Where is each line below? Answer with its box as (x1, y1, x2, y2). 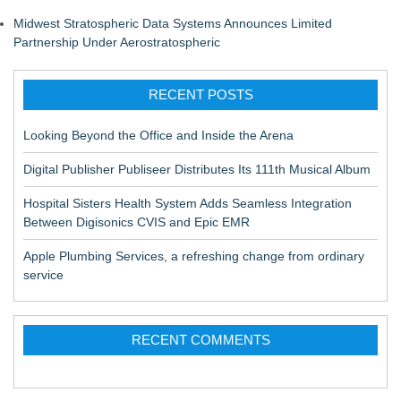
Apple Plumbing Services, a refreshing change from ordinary (23, 249, 364, 263)
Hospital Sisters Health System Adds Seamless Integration (23, 196, 352, 210)
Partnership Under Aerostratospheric (13, 35, 220, 49)
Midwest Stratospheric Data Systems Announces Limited (13, 16, 332, 30)
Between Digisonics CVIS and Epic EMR (23, 215, 250, 229)
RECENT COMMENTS (131, 332, 270, 347)
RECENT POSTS (148, 87, 253, 102)
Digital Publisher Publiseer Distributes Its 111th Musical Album (23, 162, 371, 176)
